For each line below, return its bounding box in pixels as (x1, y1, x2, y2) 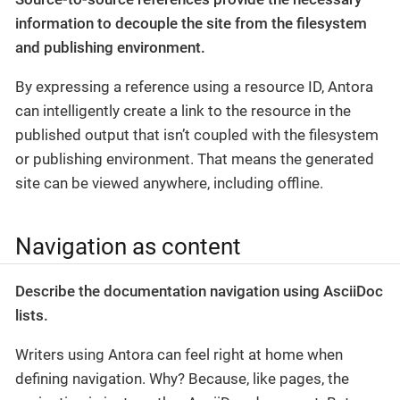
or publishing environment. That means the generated (15, 150, 374, 169)
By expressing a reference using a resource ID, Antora (15, 78, 373, 96)
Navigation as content (15, 232, 241, 260)
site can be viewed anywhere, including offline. (15, 174, 323, 193)
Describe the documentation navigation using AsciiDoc (15, 281, 383, 300)
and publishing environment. (15, 38, 205, 57)
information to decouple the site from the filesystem (15, 14, 367, 33)
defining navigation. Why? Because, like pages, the (15, 369, 349, 387)
